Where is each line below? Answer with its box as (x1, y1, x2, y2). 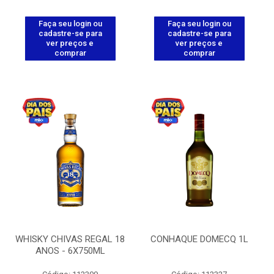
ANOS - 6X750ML (35, 245, 105, 256)
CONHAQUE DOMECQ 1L (150, 234, 248, 245)
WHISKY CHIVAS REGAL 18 (15, 234, 125, 245)
